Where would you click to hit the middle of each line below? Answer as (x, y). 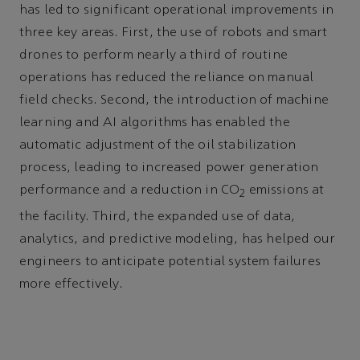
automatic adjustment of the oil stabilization (158, 145)
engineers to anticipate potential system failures (170, 262)
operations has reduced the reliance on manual (167, 78)
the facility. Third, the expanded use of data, (157, 217)
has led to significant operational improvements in (177, 10)
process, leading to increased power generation (169, 168)
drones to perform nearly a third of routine (153, 55)
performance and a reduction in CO (130, 190)
